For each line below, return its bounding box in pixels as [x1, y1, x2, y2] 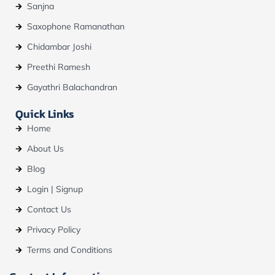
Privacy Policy [26, 224, 80, 236]
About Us [26, 143, 64, 155]
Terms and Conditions [26, 244, 112, 256]
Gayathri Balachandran [26, 82, 117, 93]
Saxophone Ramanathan [26, 21, 125, 33]
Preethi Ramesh [26, 61, 90, 73]
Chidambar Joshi [26, 41, 91, 53]
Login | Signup [26, 184, 83, 195]
